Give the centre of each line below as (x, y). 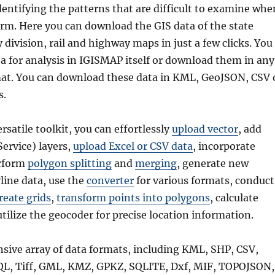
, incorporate (224, 146)
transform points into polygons (133, 198)
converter (110, 180)
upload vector (205, 129)
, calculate (234, 198)
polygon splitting (70, 163)
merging (156, 163)
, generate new (213, 163)
